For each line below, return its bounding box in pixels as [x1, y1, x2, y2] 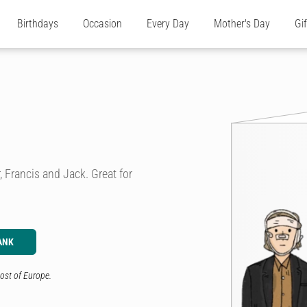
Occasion [83, 17, 122, 30]
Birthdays [17, 17, 58, 30]
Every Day [147, 17, 189, 30]
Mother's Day [214, 17, 270, 30]
